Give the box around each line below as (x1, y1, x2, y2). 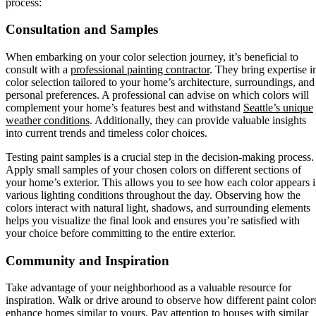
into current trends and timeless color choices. (6, 126, 207, 139)
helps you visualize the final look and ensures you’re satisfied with (6, 214, 300, 226)
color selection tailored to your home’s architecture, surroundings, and (6, 75, 315, 88)
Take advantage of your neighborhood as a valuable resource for (6, 281, 291, 294)
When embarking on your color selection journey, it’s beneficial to (6, 50, 298, 63)
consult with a (6, 63, 71, 75)
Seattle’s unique (243, 101, 313, 114)
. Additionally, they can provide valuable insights (90, 114, 306, 126)
